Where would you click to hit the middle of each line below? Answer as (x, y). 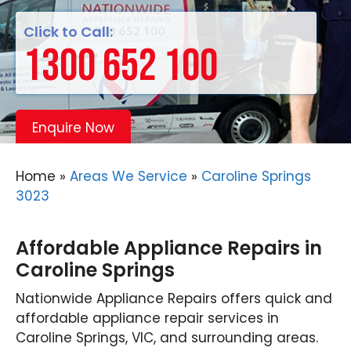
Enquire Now (73, 128)
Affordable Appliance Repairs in (169, 248)
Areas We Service (128, 176)
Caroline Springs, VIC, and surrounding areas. (167, 338)
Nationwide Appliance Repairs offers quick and (174, 299)
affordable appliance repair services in (147, 318)
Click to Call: (68, 32)
